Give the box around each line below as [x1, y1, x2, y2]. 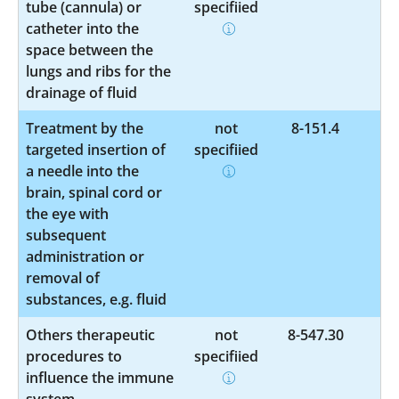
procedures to [26, 346, 122, 366]
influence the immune [26, 367, 174, 387]
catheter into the [26, 18, 139, 38]
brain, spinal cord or [26, 182, 162, 202]
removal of [26, 267, 100, 288]
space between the [26, 39, 153, 60]
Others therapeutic [26, 324, 155, 345]
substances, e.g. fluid [26, 289, 167, 309]
